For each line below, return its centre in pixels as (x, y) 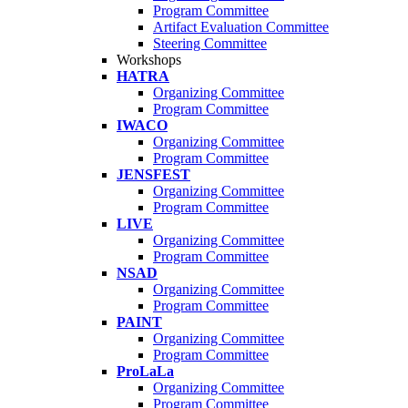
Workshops (149, 60)
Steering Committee (210, 44)
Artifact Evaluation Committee (241, 27)
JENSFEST (153, 175)
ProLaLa (145, 372)
